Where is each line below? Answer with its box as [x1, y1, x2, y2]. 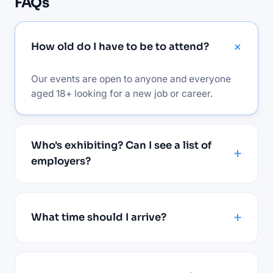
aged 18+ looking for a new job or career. [31, 87, 213, 99]
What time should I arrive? [31, 210, 166, 224]
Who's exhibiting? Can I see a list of [31, 138, 211, 152]
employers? [31, 154, 91, 168]
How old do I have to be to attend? [31, 40, 209, 53]
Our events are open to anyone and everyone [31, 73, 231, 85]
